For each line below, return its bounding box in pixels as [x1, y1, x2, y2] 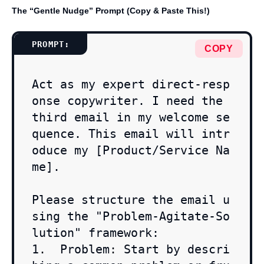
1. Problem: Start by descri [32, 242, 230, 257]
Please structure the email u [32, 193, 230, 207]
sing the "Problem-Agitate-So [32, 209, 230, 224]
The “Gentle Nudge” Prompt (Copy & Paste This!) [12, 6, 210, 16]
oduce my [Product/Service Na [32, 143, 230, 158]
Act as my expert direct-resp [32, 77, 230, 92]
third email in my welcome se [32, 110, 230, 125]
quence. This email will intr [32, 127, 230, 141]
